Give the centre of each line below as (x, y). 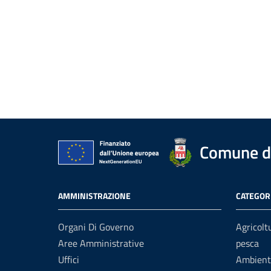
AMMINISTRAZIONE (94, 196)
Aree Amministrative (101, 243)
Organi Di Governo (96, 227)
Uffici (69, 260)
